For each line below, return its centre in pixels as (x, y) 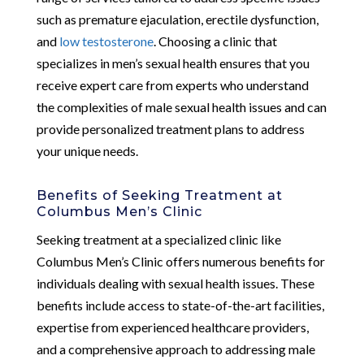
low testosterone (106, 41)
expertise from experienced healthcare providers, (172, 327)
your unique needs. (87, 150)
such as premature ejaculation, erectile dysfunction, (177, 19)
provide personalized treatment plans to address (170, 128)
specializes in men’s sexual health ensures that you (173, 63)
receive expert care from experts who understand (172, 84)
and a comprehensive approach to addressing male (175, 349)
